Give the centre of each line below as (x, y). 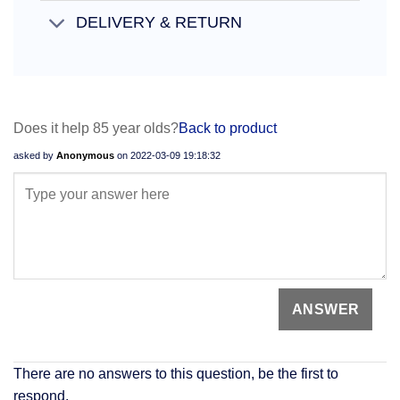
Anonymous (85, 155)
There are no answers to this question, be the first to (176, 374)
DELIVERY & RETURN (159, 23)
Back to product (228, 128)
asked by (35, 155)
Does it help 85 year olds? (96, 128)
